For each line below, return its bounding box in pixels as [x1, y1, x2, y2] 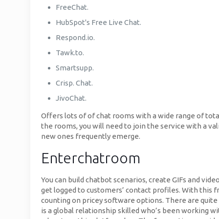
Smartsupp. [56, 64, 94, 72]
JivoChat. [56, 94, 87, 102]
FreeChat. [56, 3, 88, 11]
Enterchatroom [41, 150, 140, 166]
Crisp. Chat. [56, 79, 93, 87]
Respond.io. [56, 33, 95, 42]
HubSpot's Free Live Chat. [56, 18, 141, 26]
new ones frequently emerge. [41, 132, 140, 140]
